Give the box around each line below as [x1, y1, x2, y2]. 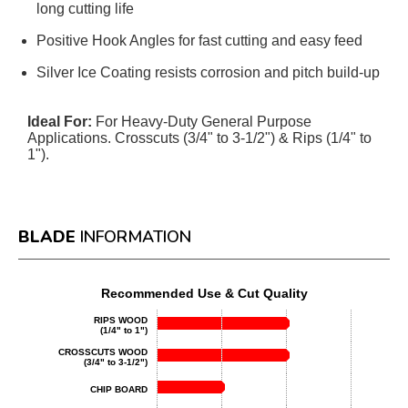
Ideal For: [27, 114, 92, 129]
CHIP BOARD [89, 384, 148, 394]
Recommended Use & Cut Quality [100, 286, 308, 301]
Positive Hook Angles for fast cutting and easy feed [36, 33, 362, 48]
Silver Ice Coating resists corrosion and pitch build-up [36, 65, 380, 80]
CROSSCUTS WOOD [57, 347, 148, 357]
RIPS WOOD [93, 315, 148, 325]
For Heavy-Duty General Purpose [96, 114, 311, 129]
